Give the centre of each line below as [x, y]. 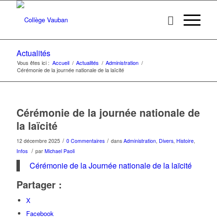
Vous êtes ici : [33, 62]
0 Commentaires [85, 141]
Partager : [39, 185]
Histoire [185, 141]
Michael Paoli [59, 151]
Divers [166, 141]
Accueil [61, 62]
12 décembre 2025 [38, 141]
